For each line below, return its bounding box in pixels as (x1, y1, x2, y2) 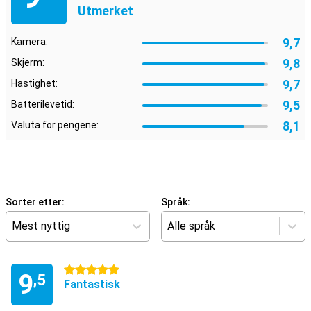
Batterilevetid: (11, 99, 74, 110)
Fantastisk (64, 278, 120, 291)
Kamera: (11, 36, 48, 47)
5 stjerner (64, 264, 107, 276)
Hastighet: (11, 78, 58, 89)
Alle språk (167, 219, 215, 233)
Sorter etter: (6, 196, 65, 208)
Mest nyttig (12, 219, 70, 233)
